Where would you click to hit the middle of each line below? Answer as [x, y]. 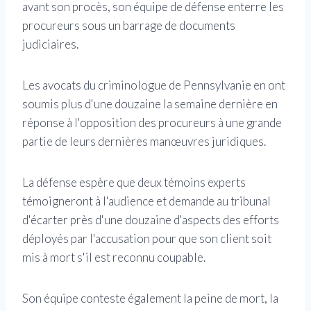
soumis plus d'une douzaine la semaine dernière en [150, 104]
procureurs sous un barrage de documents [129, 26]
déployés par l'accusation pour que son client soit [147, 239]
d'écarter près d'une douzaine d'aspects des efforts [151, 220]
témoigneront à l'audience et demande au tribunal [146, 201]
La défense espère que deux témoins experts [134, 183]
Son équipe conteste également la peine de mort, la [150, 299]
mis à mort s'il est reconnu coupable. [114, 258]
